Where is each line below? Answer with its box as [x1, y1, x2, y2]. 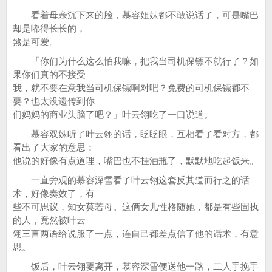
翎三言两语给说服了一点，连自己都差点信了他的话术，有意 [13, 228, 259, 239]
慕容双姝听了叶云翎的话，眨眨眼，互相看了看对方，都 [13, 129, 259, 139]
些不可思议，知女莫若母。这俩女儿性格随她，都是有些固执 [13, 202, 259, 212]
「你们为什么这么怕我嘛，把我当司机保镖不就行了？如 [13, 56, 259, 66]
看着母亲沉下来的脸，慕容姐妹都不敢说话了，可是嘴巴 [13, 10, 259, 20]
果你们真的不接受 [13, 69, 86, 80]
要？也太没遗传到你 [13, 96, 95, 106]
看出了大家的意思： [13, 142, 95, 152]
